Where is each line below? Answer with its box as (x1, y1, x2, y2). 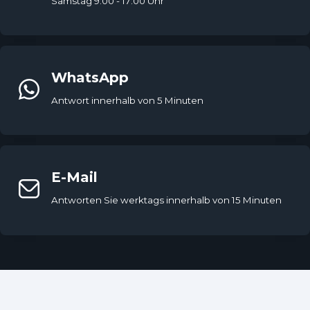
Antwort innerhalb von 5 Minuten (51, 94, 204, 106)
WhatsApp (51, 69, 129, 86)
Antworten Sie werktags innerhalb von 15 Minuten (51, 194, 282, 206)
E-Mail (51, 169, 98, 186)
